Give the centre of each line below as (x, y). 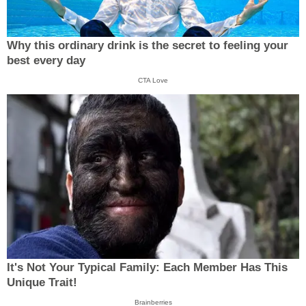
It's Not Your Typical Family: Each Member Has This (147, 267)
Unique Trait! (42, 282)
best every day (46, 61)
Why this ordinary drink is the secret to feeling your (148, 46)
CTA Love (153, 81)
